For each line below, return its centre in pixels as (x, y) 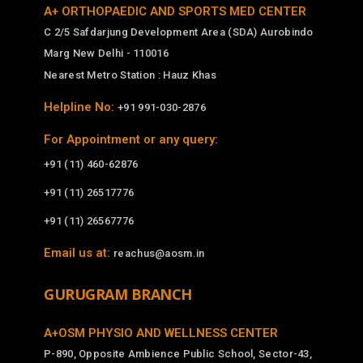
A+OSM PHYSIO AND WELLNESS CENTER (161, 333)
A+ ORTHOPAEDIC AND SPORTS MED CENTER (175, 12)
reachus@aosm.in (159, 254)
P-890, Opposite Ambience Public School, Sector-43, (178, 354)
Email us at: (79, 253)
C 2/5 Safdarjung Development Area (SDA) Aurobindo (179, 32)
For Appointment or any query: (131, 140)
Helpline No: (81, 107)
